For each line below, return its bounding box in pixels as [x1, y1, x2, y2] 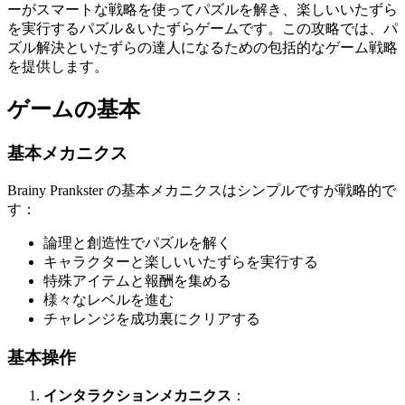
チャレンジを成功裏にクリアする [43, 311, 260, 327]
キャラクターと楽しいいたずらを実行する [43, 254, 318, 270]
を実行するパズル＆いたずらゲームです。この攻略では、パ [7, 20, 398, 36]
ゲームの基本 [7, 97, 140, 121]
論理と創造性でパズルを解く [43, 235, 231, 251]
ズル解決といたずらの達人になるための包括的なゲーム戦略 [7, 39, 398, 55]
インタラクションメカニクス [43, 387, 231, 403]
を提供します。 [7, 58, 108, 74]
